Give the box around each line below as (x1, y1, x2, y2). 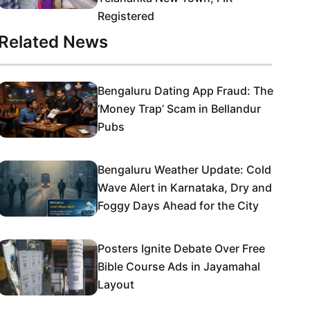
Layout (98, 277, 134, 291)
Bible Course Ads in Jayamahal (98, 259, 260, 273)
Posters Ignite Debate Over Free (98, 241, 265, 255)
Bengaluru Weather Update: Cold (98, 163, 271, 176)
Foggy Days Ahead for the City (98, 199, 259, 212)
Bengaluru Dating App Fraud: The (98, 84, 273, 98)
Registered (98, 9, 154, 23)
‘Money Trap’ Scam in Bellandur (98, 102, 261, 116)
